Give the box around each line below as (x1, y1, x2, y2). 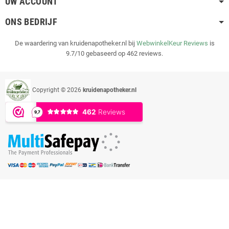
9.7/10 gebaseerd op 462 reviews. (66, 49, 163, 57)
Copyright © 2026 (31, 86, 83, 94)
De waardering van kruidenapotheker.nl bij (14, 39, 136, 47)
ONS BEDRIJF (5, 16, 57, 27)
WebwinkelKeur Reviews (136, 39, 208, 47)
